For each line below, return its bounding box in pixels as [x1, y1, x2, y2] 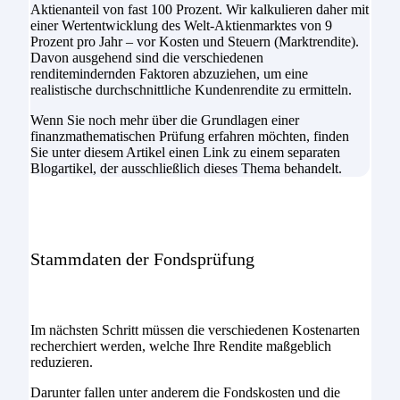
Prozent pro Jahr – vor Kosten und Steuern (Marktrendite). [29, 33, 359, 49]
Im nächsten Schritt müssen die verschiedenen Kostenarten [29, 322, 360, 338]
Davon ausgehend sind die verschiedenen [29, 49, 263, 65]
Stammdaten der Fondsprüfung [29, 249, 254, 270]
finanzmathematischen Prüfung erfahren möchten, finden [29, 128, 349, 144]
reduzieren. [29, 354, 93, 371]
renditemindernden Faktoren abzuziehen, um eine [29, 65, 308, 81]
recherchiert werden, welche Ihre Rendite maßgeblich [29, 338, 331, 354]
